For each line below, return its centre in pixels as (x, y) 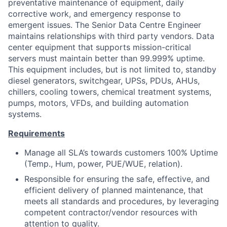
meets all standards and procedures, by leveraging (122, 201)
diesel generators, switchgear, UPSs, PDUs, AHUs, (104, 81)
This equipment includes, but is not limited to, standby (112, 69)
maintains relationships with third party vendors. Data (111, 36)
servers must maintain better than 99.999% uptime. (106, 58)
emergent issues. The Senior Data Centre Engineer (105, 25)
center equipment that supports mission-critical (100, 47)
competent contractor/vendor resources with (111, 212)
